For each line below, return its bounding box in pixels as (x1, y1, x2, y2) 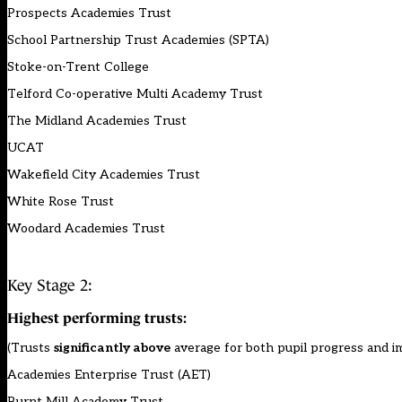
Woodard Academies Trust (7, 221, 165, 237)
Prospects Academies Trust (7, 5, 171, 22)
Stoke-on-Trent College (7, 59, 149, 75)
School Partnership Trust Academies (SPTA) (7, 32, 269, 48)
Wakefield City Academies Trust (7, 167, 200, 183)
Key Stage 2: (7, 275, 92, 294)
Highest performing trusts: (7, 309, 187, 326)
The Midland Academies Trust (7, 113, 187, 129)
